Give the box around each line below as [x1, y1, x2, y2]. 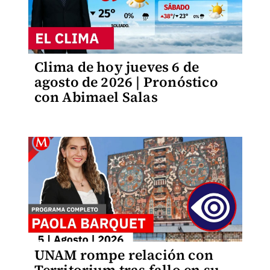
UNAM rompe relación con [34, 245, 214, 265]
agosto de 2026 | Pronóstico [34, 72, 218, 92]
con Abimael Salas [34, 87, 158, 107]
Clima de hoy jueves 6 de [34, 57, 199, 77]
